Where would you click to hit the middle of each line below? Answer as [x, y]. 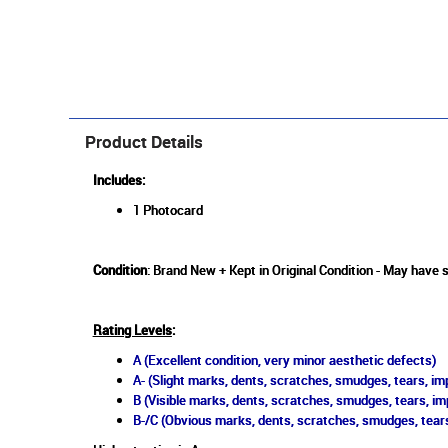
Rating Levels [132, 330]
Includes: [120, 180]
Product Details [143, 142]
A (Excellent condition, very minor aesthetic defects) [284, 360]
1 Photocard [167, 210]
